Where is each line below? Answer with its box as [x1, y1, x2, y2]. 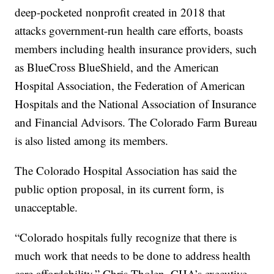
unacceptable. [15, 199, 78, 215]
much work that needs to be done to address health [15, 248, 251, 264]
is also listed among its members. [15, 133, 169, 149]
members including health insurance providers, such [15, 41, 257, 57]
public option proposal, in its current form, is [15, 181, 224, 197]
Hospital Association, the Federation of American [15, 78, 246, 94]
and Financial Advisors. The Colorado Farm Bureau [15, 114, 258, 130]
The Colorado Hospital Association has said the [15, 163, 237, 179]
